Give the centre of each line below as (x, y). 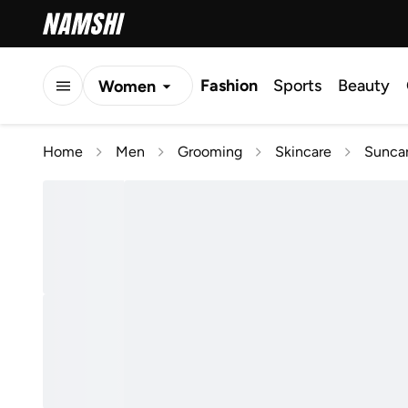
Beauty (364, 86)
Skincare (303, 152)
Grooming (210, 152)
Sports (297, 86)
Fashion (229, 86)
